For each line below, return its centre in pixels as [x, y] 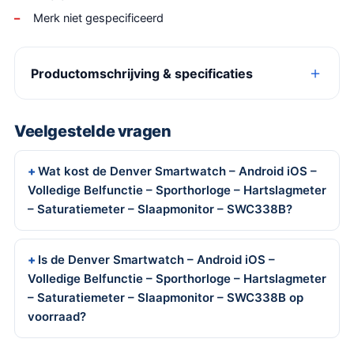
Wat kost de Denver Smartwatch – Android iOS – [177, 171]
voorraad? [57, 316]
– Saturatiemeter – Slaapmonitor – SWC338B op [166, 298]
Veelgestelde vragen [93, 131]
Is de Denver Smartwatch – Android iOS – [156, 260]
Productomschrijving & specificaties [142, 73]
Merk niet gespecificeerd [98, 18]
